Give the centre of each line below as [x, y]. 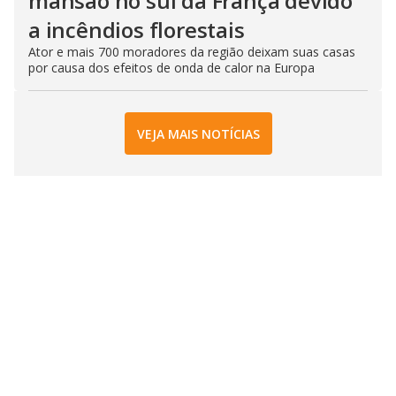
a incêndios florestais [137, 30]
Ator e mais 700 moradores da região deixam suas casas [192, 52]
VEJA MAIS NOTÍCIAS [198, 133]
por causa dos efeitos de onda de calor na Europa [171, 68]
